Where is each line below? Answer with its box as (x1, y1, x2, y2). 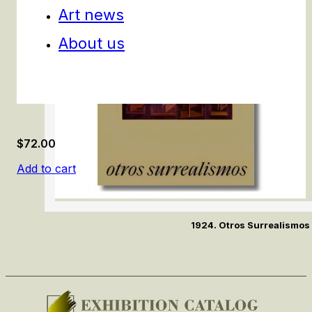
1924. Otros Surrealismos (190, 219, 310, 231)
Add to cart (17, 162, 76, 176)
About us (58, 33, 125, 52)
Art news (58, 5, 124, 24)
